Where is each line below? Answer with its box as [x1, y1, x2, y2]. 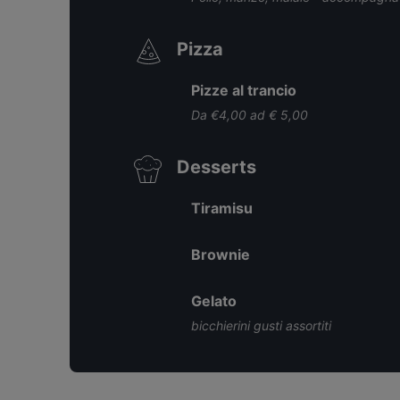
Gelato [191, 292, 237, 310]
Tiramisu [191, 199, 253, 217]
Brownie [191, 246, 250, 263]
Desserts [177, 156, 256, 178]
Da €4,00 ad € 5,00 [191, 107, 308, 122]
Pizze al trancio [191, 81, 296, 99]
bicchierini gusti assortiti [191, 318, 331, 333]
